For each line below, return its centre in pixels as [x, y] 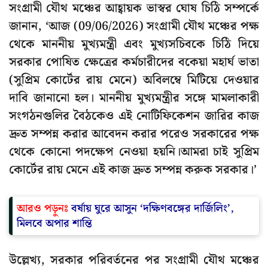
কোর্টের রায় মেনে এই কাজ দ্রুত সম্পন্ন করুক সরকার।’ [133, 170]
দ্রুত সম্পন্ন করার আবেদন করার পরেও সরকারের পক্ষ [134, 134]
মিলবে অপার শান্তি [54, 224]
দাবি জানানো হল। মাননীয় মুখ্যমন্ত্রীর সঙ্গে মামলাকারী [134, 98]
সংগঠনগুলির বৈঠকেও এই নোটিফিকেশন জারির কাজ [134, 116]
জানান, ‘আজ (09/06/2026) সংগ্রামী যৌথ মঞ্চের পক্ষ [134, 27]
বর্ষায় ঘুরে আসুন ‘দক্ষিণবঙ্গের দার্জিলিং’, [153, 209]
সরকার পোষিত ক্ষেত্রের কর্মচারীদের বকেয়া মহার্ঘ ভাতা [134, 63]
